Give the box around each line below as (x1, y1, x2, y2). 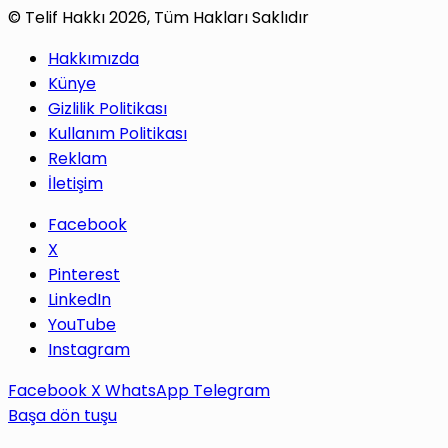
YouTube (48, 313, 116, 337)
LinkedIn (48, 288, 111, 312)
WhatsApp (105, 379, 189, 403)
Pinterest (48, 263, 120, 287)
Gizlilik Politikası (48, 97, 167, 121)
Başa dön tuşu (8, 404, 117, 428)
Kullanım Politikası (48, 122, 187, 146)
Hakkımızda (48, 47, 139, 71)
